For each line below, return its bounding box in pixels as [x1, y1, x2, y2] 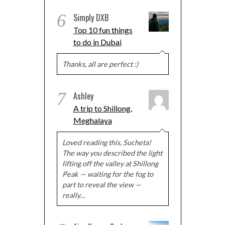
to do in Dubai [73, 37, 122, 47]
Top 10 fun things [73, 25, 133, 35]
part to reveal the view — [62, 180, 141, 189]
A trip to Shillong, [73, 103, 132, 113]
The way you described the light [62, 148, 162, 157]
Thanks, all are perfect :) [62, 59, 138, 68]
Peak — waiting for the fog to [62, 169, 153, 178]
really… [62, 190, 85, 199]
